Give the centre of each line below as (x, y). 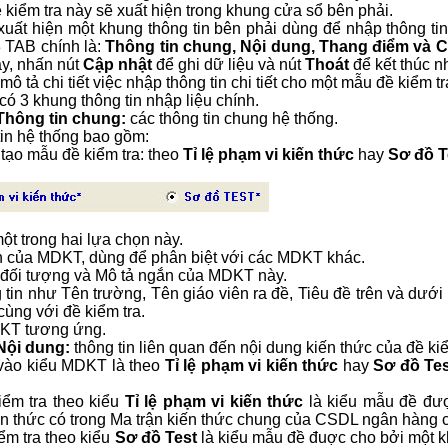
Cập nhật (117, 64)
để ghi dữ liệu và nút (228, 64)
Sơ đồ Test (155, 437)
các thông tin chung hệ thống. (232, 118)
